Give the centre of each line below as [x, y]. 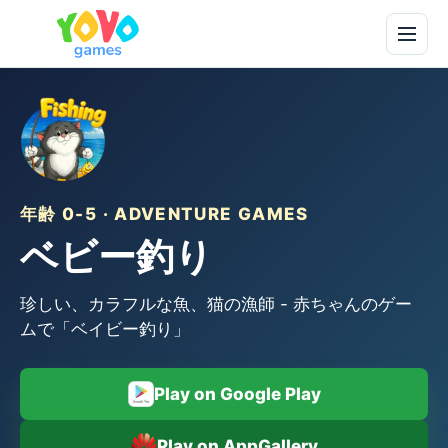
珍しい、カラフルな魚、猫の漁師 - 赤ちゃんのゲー [216, 304]
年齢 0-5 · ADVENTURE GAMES [164, 214]
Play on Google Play [237, 394]
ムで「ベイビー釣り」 [105, 329]
